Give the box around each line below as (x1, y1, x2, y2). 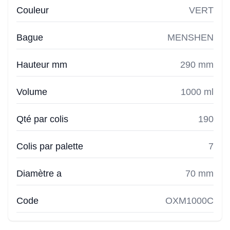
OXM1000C (165, 196, 214, 206)
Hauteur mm (16, 60, 67, 70)
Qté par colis (16, 114, 68, 124)
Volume (16, 87, 47, 97)
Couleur (16, 5, 49, 15)
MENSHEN (167, 32, 214, 43)
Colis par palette (16, 141, 83, 151)
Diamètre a (16, 168, 62, 179)
